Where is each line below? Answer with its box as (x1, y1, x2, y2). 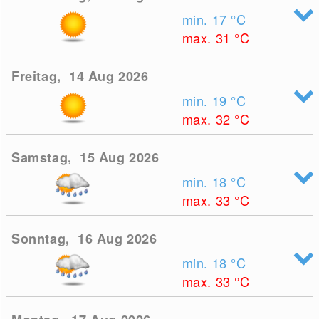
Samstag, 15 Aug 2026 (11, 148, 159, 167)
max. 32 (182, 110, 235, 128)
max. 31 (182, 28, 235, 47)
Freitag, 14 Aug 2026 (11, 67, 149, 85)
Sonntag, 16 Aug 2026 (11, 229, 157, 248)
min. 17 (182, 10, 231, 28)
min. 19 (182, 91, 231, 110)
